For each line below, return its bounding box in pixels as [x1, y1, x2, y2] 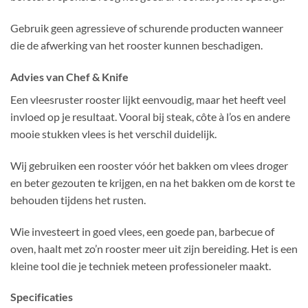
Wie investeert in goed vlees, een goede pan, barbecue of [10, 224, 274, 238]
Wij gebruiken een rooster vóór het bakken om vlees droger [10, 158, 288, 172]
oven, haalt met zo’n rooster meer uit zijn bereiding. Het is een [10, 241, 298, 255]
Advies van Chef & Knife [10, 69, 129, 83]
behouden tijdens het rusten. [10, 192, 146, 206]
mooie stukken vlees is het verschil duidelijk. [10, 126, 217, 140]
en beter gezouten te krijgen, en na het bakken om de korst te [10, 175, 295, 189]
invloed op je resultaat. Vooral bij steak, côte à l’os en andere [10, 109, 290, 123]
